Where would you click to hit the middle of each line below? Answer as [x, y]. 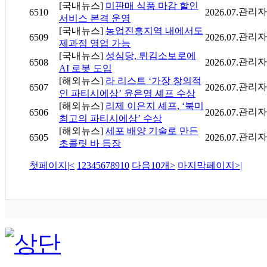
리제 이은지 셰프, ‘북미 [155, 106]
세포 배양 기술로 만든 [152, 131]
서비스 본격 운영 [95, 18]
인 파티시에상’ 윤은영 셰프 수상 [127, 94]
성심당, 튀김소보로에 [151, 56]
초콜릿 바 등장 [90, 144]
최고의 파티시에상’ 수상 [111, 119]
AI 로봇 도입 [86, 69]
